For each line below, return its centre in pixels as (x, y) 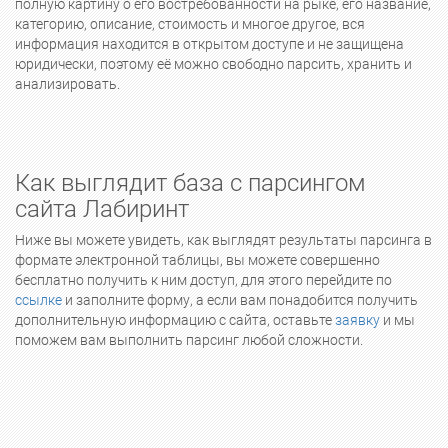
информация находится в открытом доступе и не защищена (209, 45)
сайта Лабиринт (102, 209)
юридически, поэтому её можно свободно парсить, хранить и (213, 65)
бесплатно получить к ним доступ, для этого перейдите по (203, 280)
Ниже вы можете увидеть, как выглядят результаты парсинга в (223, 240)
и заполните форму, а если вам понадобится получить (240, 300)
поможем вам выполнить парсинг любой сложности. (190, 340)
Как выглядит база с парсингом (190, 183)
